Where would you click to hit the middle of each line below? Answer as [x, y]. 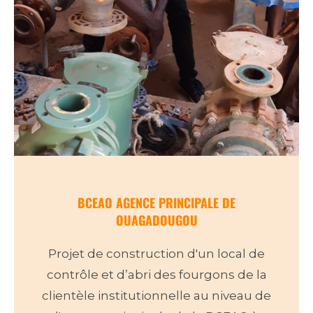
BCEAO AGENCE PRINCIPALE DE [156, 203]
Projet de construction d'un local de [156, 254]
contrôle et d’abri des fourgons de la [156, 275]
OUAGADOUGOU [156, 220]
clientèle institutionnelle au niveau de [156, 296]
